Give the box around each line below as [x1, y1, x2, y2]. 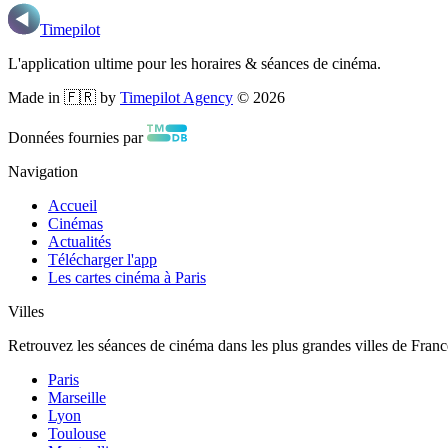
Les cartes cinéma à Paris [48, 268, 206, 286]
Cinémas [48, 214, 103, 232]
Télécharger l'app [48, 250, 157, 268]
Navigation [8, 162, 78, 180]
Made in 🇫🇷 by [8, 88, 116, 106]
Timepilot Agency [120, 88, 233, 106]
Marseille [48, 388, 106, 406]
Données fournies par [8, 128, 143, 146]
